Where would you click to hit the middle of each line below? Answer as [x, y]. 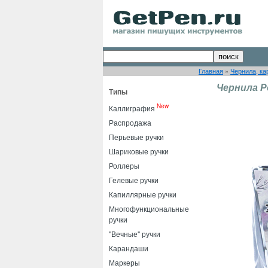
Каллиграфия [132, 108]
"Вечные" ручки [135, 234]
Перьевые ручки [136, 137]
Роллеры [124, 165]
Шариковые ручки [139, 151]
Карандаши [129, 248]
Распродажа [130, 122]
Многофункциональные [149, 208]
